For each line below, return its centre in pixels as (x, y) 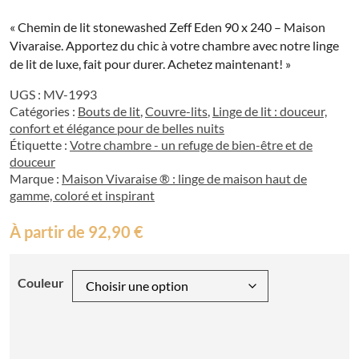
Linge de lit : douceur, (270, 111)
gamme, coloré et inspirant (82, 196)
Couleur (41, 283)
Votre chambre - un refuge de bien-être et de (191, 145)
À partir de (49, 232)
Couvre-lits (176, 111)
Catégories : (44, 111)
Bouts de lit (109, 111)
